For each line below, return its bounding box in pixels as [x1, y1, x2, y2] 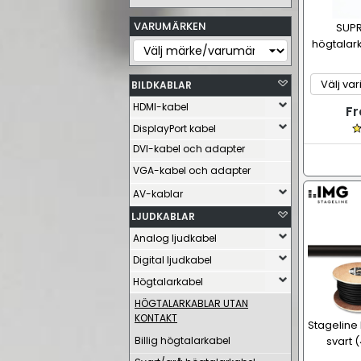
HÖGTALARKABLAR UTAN [135, 297, 248, 310]
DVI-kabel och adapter [133, 142, 245, 156]
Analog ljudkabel [133, 231, 217, 245]
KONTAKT [135, 311, 177, 325]
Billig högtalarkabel [135, 334, 230, 347]
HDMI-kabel [133, 100, 189, 114]
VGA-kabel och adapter [133, 164, 251, 177]
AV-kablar [133, 187, 183, 201]
